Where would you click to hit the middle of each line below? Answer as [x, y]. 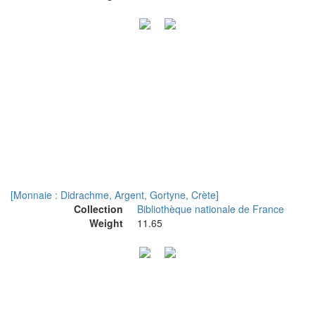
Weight [106, 223]
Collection [98, 209]
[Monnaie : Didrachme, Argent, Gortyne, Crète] [115, 195]
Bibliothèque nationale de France [211, 209]
